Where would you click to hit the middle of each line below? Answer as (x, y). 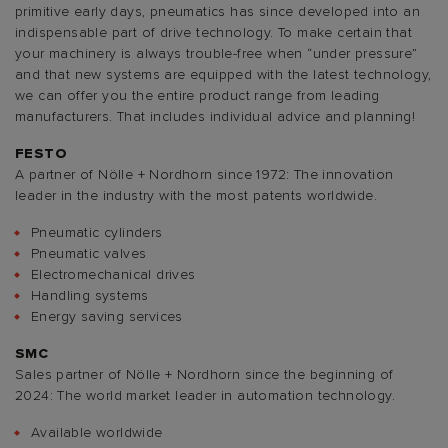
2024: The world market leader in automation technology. (205, 395)
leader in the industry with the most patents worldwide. (196, 195)
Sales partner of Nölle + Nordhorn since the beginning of (204, 374)
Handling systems (90, 295)
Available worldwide (97, 432)
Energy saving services (107, 316)
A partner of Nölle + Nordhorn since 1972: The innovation (204, 174)
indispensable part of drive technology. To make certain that (213, 32)
